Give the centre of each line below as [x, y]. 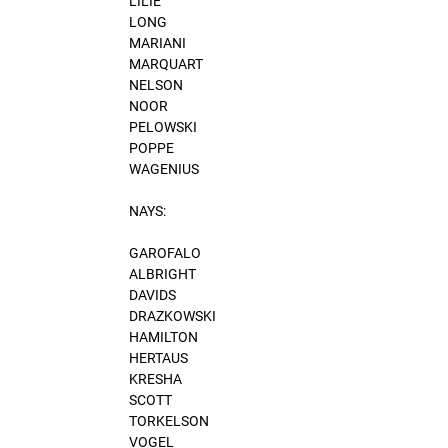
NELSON [156, 84]
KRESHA [155, 378]
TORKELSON [169, 420]
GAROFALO [165, 252]
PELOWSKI [163, 126]
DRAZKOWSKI [172, 315]
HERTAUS [158, 357]
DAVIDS [152, 294]
